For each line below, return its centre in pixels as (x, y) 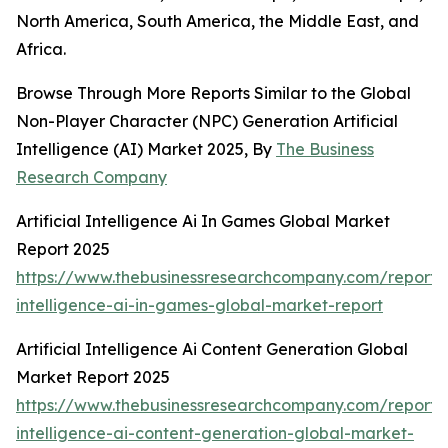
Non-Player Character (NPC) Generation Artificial (207, 121)
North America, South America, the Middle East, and (217, 21)
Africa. (41, 49)
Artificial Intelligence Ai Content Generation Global (212, 349)
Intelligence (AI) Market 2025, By (146, 149)
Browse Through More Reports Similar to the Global (213, 93)
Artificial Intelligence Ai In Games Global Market (203, 221)
